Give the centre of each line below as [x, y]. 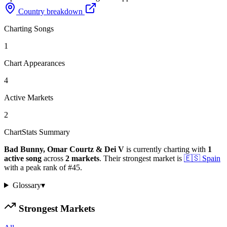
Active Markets [29, 97]
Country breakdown [50, 11]
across [53, 158]
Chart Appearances [34, 63]
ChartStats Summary [37, 132]
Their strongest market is [142, 158]
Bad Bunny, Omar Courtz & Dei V [64, 149]
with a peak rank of [36, 167]
